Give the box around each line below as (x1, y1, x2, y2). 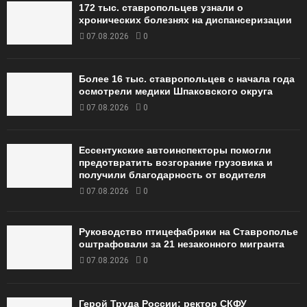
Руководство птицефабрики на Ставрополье (79, 226, 298, 238)
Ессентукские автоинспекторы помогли (79, 145, 271, 156)
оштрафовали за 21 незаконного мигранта (79, 238, 284, 250)
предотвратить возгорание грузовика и (79, 157, 273, 169)
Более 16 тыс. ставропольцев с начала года (79, 73, 295, 85)
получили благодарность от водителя (79, 169, 266, 181)
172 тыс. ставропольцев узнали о (79, 1, 243, 13)
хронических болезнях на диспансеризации (79, 14, 292, 25)
